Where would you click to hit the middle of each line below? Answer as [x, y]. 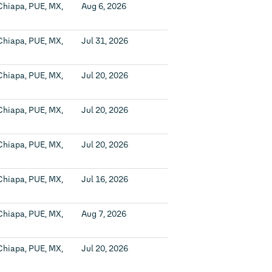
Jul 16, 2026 [105, 179]
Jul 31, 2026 [105, 41]
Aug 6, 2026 [104, 6]
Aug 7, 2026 [104, 214]
